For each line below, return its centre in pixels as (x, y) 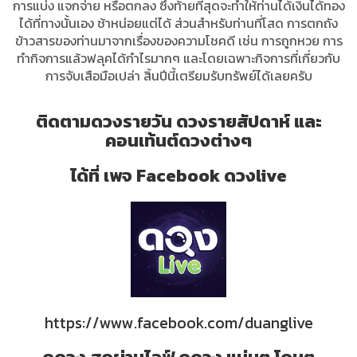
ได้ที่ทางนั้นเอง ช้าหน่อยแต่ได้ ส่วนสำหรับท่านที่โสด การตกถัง (178, 24)
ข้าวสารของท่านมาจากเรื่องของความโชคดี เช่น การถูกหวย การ (178, 41)
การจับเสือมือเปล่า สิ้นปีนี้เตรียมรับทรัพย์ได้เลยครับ (178, 76)
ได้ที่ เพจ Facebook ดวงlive (178, 176)
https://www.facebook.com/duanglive (178, 323)
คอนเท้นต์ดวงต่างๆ (178, 141)
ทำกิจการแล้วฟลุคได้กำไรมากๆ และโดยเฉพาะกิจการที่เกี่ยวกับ (178, 59)
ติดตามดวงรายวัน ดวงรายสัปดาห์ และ (178, 122)
